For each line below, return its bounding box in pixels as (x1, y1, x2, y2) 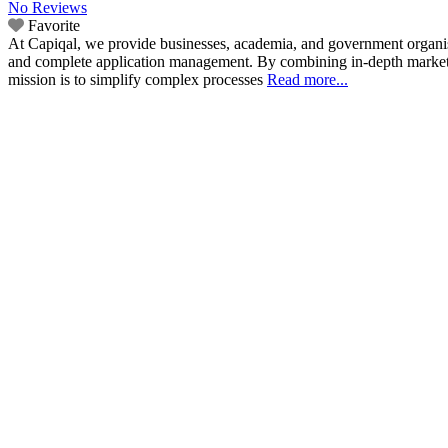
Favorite (28, 17, 80, 35)
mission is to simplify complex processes (8, 71, 267, 89)
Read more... (267, 71, 348, 89)
